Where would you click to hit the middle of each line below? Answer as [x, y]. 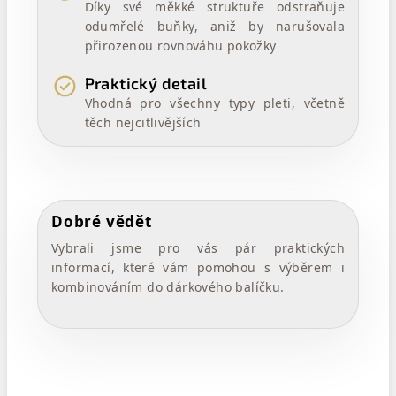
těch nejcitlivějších [143, 123]
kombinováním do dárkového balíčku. [168, 287]
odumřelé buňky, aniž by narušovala [214, 26]
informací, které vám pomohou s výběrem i [198, 268]
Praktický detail [145, 83]
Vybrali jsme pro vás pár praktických [198, 248]
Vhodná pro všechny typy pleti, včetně [214, 103]
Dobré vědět [102, 222]
